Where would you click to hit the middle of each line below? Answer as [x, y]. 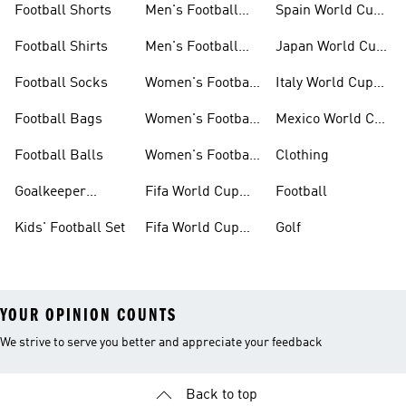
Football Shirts [61, 47]
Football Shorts [63, 11]
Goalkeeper [50, 192]
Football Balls [59, 156]
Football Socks [61, 83]
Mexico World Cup [333, 120]
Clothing [302, 156]
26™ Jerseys [184, 214]
